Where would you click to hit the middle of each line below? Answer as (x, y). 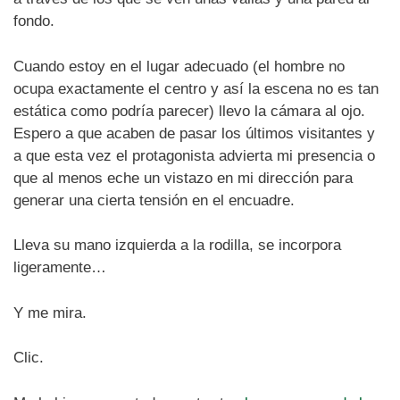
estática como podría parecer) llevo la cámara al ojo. (189, 111)
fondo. (34, 21)
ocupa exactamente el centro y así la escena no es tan (196, 88)
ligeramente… (60, 268)
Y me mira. (50, 312)
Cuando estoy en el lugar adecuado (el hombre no (179, 66)
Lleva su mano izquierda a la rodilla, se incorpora (177, 246)
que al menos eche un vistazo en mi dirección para (183, 178)
